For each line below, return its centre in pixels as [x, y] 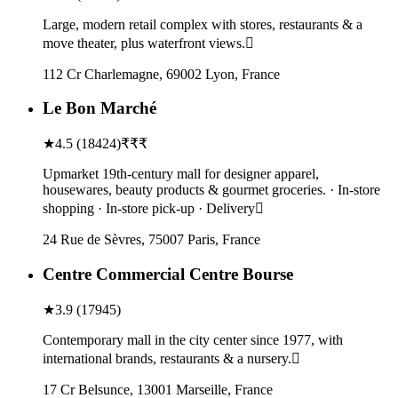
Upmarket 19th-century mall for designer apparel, [181, 174]
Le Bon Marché [99, 108]
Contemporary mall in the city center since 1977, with [193, 339]
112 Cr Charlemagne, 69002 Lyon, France [161, 74]
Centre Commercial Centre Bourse [168, 274]
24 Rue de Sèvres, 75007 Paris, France [151, 240]
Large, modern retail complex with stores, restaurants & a [203, 24]
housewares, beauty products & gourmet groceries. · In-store [211, 190]
